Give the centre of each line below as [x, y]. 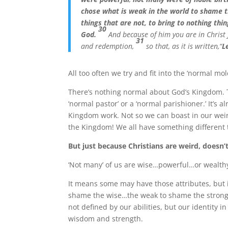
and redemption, [109, 46]
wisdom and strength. [106, 218]
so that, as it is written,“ [184, 46]
